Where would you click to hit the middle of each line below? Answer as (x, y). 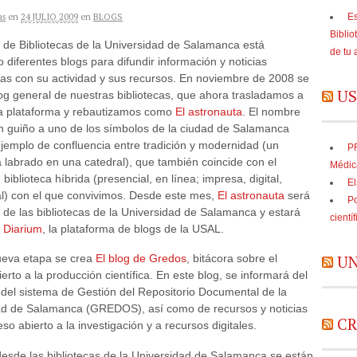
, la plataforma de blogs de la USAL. (133, 228)
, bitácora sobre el (232, 259)
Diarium (23, 228)
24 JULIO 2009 (49, 17)
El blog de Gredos (141, 259)
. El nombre (271, 111)
